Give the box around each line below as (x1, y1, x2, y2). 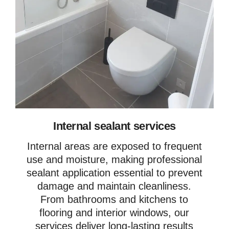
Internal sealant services (53, 119, 176, 132)
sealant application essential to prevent (26, 167, 202, 178)
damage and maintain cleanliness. (37, 180, 192, 192)
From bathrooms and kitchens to (40, 193, 189, 205)
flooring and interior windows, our (39, 207, 190, 218)
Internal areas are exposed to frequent (27, 140, 202, 152)
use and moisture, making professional (27, 153, 202, 165)
